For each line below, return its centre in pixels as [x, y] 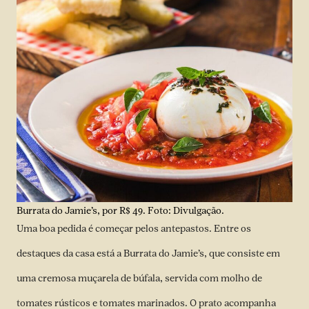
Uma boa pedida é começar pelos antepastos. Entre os [134, 229]
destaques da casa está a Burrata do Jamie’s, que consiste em [148, 253]
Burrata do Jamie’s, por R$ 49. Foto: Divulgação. [120, 211]
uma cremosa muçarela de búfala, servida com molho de [139, 278]
